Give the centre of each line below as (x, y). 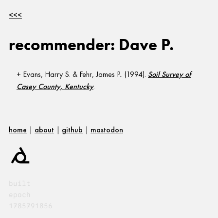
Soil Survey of (169, 74)
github (72, 130)
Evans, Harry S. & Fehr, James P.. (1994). (85, 74)
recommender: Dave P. (91, 45)
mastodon (107, 130)
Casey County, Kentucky (55, 87)
